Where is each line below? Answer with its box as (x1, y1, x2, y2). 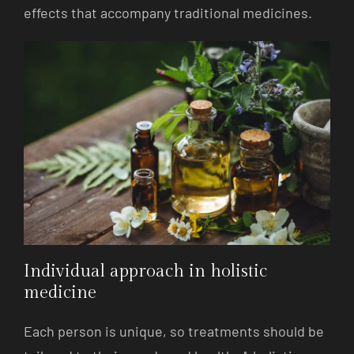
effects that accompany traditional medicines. (24, 3, 312, 21)
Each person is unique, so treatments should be (24, 322, 324, 341)
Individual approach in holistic (24, 261, 267, 282)
